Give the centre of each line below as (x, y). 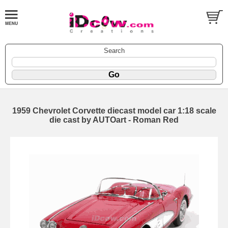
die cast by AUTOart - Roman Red (114, 120)
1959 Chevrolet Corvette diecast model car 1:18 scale (114, 110)
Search (114, 50)
